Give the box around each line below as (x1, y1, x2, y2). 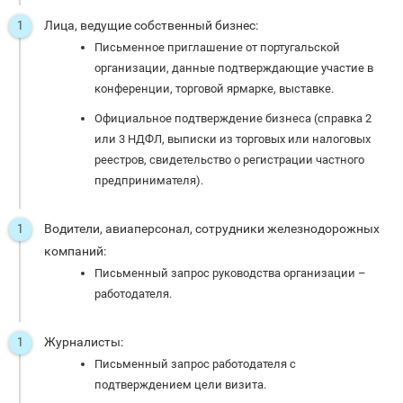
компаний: (44, 244, 106, 259)
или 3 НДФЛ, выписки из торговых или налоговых (94, 132, 371, 147)
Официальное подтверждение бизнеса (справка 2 (94, 112, 372, 126)
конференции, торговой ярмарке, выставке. (94, 82, 334, 96)
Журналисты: (44, 335, 123, 350)
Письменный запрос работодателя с (94, 357, 296, 372)
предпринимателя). (94, 174, 203, 188)
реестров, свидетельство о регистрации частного (94, 153, 364, 167)
